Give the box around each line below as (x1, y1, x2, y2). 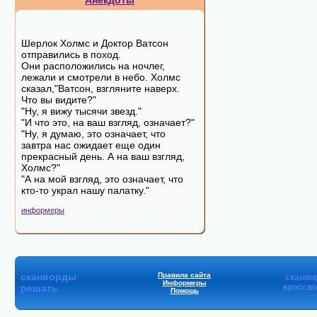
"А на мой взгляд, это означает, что (21, 173, 183, 185)
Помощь (170, 287, 199, 294)
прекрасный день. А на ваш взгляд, (21, 151, 185, 162)
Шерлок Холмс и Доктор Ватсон (21, 38, 168, 49)
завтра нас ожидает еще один (21, 139, 161, 151)
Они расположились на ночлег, (21, 60, 165, 71)
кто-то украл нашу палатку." (21, 185, 149, 196)
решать (21, 282, 58, 294)
